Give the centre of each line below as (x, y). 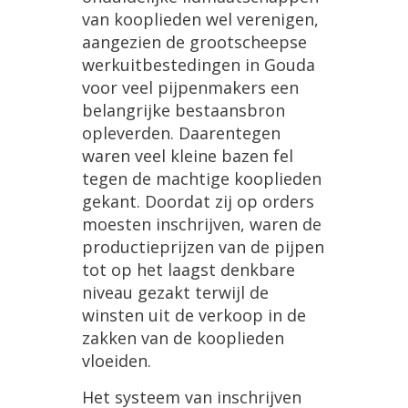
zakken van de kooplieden (183, 338)
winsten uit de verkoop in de (194, 316)
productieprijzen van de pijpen (203, 247)
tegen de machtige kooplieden (202, 179)
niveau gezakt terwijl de (175, 293)
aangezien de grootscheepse (194, 42)
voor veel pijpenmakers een (190, 88)
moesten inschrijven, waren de (202, 224)
